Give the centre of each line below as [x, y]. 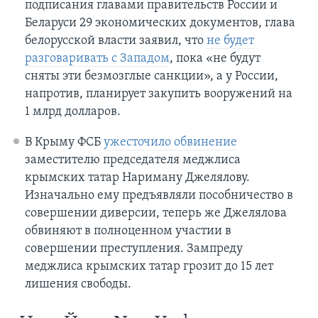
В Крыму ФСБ [64, 142]
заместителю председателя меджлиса [132, 160]
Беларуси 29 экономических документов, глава [160, 23]
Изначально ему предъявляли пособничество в [159, 195]
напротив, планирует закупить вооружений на [158, 94]
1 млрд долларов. [72, 111]
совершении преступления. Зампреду [133, 248]
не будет [230, 40]
